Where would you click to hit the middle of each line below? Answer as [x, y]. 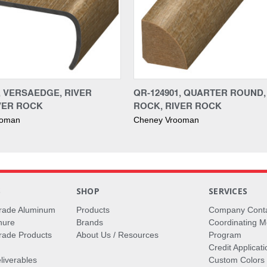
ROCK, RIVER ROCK [178, 105]
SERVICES [228, 191]
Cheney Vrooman [166, 119]
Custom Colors [237, 260]
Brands [89, 222]
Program [225, 235]
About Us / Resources [117, 235]
